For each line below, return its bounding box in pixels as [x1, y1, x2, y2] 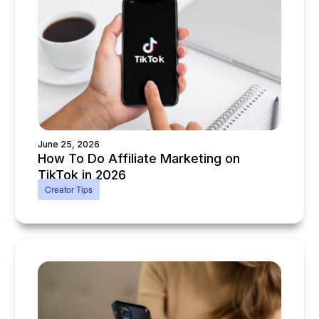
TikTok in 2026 [38, 167, 126, 182]
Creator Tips [45, 183, 93, 195]
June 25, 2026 [38, 139, 100, 150]
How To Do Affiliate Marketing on [38, 151, 240, 166]
